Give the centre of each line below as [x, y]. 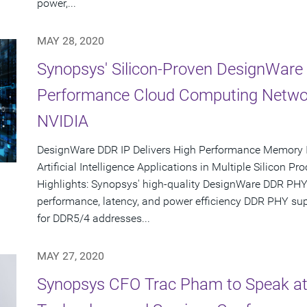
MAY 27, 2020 [71, 256]
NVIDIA [63, 122]
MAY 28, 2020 [71, 41]
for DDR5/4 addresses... [94, 219]
